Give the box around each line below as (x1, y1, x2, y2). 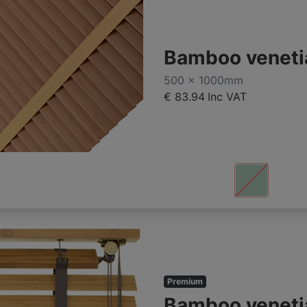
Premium (167, 276, 203, 287)
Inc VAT (208, 90, 247, 104)
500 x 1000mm (164, 73, 243, 88)
